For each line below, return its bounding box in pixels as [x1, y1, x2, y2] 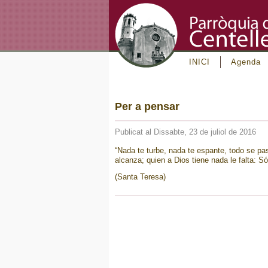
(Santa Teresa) [115, 172, 166, 181]
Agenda [231, 57, 261, 66]
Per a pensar [115, 100, 179, 112]
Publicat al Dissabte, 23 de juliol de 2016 [115, 127, 256, 136]
